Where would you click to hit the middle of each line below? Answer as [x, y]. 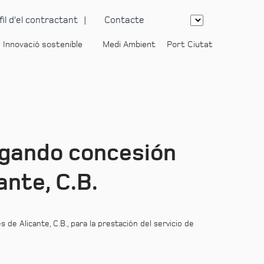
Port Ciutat [190, 44]
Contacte [124, 20]
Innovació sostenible [43, 44]
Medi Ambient [129, 44]
